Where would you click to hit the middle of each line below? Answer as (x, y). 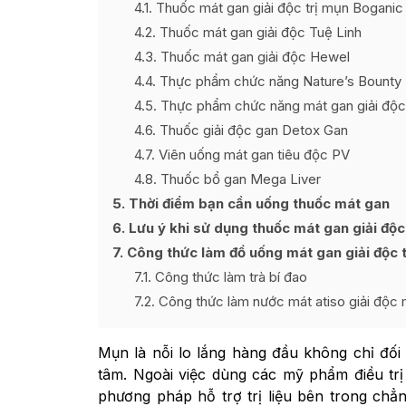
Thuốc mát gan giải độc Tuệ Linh (259, 32)
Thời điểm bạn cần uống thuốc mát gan (257, 203)
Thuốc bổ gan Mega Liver (239, 179)
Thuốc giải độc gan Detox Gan (252, 130)
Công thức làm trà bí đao (229, 277)
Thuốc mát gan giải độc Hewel (253, 57)
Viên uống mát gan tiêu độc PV (252, 155)
